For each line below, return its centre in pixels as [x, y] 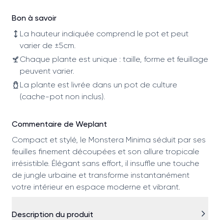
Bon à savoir [34, 18]
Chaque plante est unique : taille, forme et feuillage [114, 59]
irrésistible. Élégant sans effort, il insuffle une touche [106, 163]
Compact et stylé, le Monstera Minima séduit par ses [109, 139]
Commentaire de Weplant [59, 124]
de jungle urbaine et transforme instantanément [101, 175]
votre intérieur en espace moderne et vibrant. [96, 187]
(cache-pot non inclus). [62, 96]
